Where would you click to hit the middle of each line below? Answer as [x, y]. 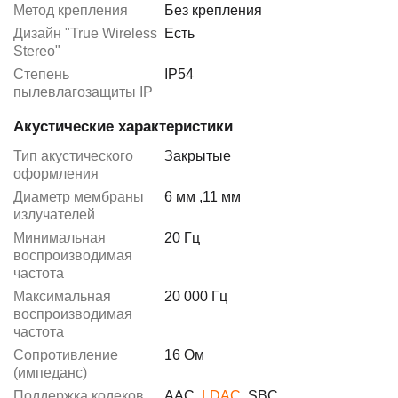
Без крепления [213, 10]
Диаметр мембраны [79, 196]
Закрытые [198, 155]
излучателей [54, 214]
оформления [56, 173]
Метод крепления [71, 10]
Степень [41, 74]
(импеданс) [50, 372]
